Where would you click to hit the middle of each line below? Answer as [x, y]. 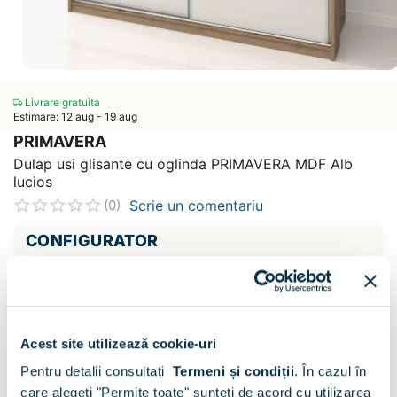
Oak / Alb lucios [156, 280]
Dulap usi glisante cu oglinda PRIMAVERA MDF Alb [183, 164]
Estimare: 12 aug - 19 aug [75, 117]
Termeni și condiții [233, 371]
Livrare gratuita [61, 102]
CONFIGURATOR [92, 240]
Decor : [73, 280]
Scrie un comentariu [196, 205]
